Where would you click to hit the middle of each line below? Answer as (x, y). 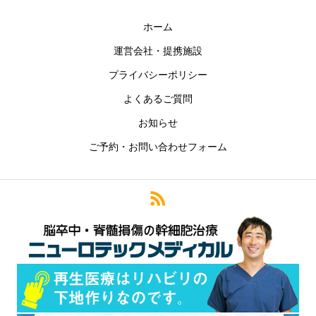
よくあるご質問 (158, 99)
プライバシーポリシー (158, 75)
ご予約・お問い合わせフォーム (158, 147)
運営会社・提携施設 (158, 51)
